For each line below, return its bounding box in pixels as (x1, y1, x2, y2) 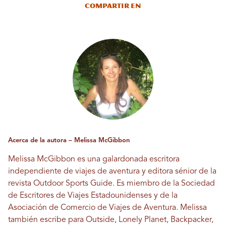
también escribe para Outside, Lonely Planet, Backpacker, (8, 216, 213, 224)
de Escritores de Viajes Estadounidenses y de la (8, 192, 178, 200)
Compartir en (85, 2, 141, 10)
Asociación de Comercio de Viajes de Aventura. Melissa (8, 204, 207, 212)
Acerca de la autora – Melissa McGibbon (8, 137, 130, 144)
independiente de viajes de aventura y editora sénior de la (8, 167, 216, 176)
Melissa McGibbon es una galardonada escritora (8, 155, 180, 164)
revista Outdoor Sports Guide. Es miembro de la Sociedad (8, 180, 215, 188)
